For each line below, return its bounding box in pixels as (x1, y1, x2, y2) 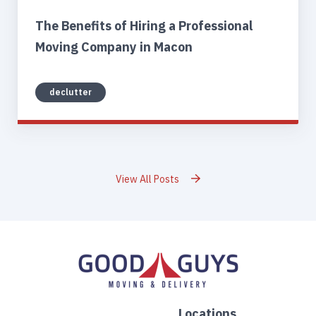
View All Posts (116, 172, 182, 186)
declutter (49, 86, 92, 97)
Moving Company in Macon (35, 38, 193, 55)
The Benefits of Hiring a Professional (35, 17, 253, 34)
